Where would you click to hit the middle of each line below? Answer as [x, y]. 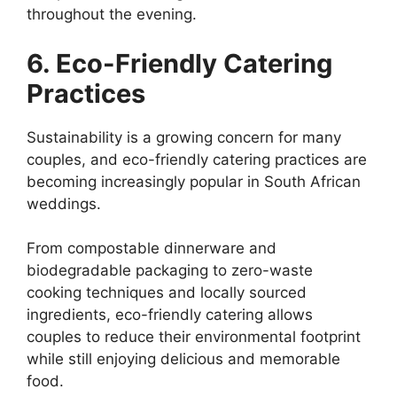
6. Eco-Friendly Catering [179, 63]
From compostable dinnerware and [152, 249]
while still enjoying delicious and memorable [183, 359]
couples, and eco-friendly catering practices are [197, 159]
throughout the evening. [112, 15]
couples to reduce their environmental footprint [194, 337]
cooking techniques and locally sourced [167, 293]
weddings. [64, 203]
